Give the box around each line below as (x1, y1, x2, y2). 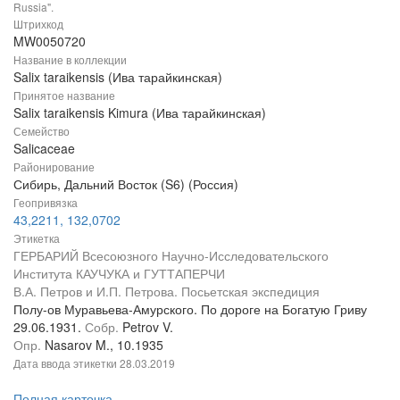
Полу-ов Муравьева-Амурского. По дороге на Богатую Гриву (13, 299, 367, 318)
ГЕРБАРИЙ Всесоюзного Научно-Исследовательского (13, 246, 329, 264)
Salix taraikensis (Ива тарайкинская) (13, 67, 222, 86)
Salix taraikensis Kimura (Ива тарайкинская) (13, 103, 266, 121)
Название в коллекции (13, 51, 127, 67)
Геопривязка (13, 194, 78, 210)
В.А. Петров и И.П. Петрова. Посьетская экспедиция (13, 281, 320, 300)
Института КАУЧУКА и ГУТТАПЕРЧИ (13, 263, 225, 282)
